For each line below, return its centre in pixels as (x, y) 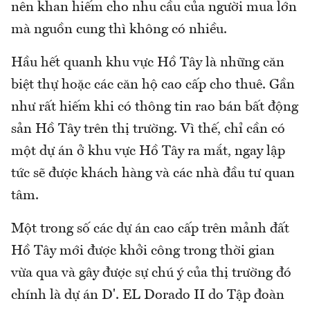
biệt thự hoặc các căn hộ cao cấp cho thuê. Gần (153, 85)
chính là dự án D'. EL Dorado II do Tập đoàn (148, 295)
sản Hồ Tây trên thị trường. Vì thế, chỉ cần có (148, 129)
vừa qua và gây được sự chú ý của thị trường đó (151, 273)
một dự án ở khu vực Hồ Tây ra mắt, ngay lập (148, 151)
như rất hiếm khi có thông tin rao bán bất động (155, 107)
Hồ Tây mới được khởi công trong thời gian (143, 251)
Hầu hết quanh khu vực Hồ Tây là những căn (148, 63)
